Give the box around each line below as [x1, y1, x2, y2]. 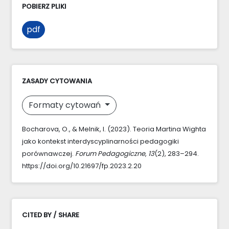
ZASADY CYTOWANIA [22, 76, 92, 86]
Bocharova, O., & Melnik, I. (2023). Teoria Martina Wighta [22, 124, 206, 134]
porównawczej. [22, 148, 75, 158]
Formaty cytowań [29, 99, 103, 111]
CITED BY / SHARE [22, 210, 79, 220]
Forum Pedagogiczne [75, 148, 145, 158]
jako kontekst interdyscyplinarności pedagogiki [22, 136, 179, 146]
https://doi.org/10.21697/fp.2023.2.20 [22, 161, 142, 171]
